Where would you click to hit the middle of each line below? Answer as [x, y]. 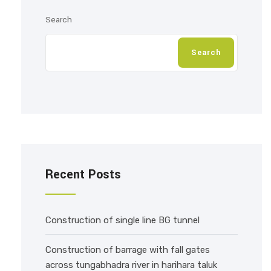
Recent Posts [83, 175]
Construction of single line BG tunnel [122, 220]
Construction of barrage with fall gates [128, 250]
